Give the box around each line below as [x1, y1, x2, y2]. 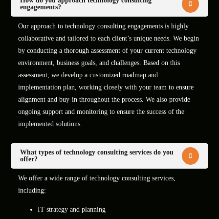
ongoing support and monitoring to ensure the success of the [18, 108, 185, 115]
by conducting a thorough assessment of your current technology [18, 46, 197, 54]
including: [18, 186, 46, 194]
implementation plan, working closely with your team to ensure [18, 83, 194, 91]
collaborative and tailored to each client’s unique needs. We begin [18, 34, 199, 42]
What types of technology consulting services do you [20, 148, 174, 156]
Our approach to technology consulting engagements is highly [18, 22, 189, 30]
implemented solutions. [18, 120, 83, 128]
